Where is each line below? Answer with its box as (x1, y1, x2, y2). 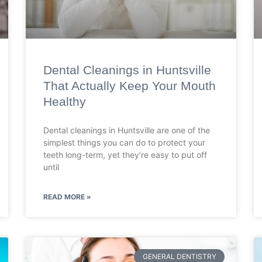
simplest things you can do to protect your (43, 137, 205, 147)
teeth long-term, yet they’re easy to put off (43, 149, 207, 160)
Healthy (43, 94, 86, 108)
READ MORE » (43, 192, 91, 201)
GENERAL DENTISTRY (142, 252, 216, 261)
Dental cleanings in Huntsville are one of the (43, 125, 210, 135)
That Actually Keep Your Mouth (43, 78, 216, 92)
